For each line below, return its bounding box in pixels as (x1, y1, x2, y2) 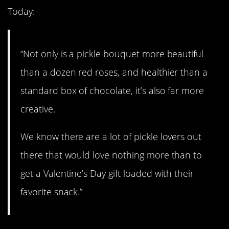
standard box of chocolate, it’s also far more (20, 84, 204, 97)
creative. (20, 102, 55, 115)
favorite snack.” (20, 185, 83, 198)
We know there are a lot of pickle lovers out (20, 130, 202, 143)
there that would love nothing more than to (20, 148, 202, 161)
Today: (8, 5, 35, 18)
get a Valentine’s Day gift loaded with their (20, 167, 194, 179)
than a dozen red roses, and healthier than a (20, 65, 208, 78)
